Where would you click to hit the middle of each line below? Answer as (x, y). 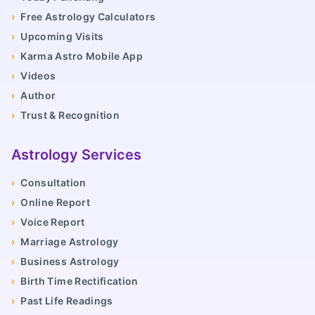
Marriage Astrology (70, 242)
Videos (38, 76)
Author (38, 96)
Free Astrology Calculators (88, 17)
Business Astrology (70, 262)
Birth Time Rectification (79, 281)
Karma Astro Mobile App (82, 56)
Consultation (53, 183)
